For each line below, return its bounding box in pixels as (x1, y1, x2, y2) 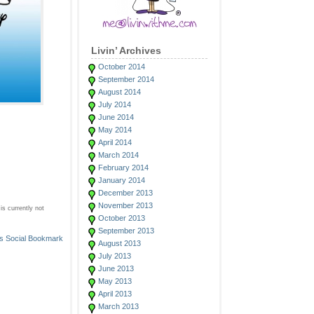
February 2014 (98, 163, 149, 172)
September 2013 (98, 226, 154, 235)
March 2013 (98, 302, 139, 310)
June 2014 (98, 113, 134, 121)
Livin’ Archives (91, 45, 161, 56)
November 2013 (98, 201, 153, 210)
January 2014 (98, 176, 145, 184)
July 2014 (98, 100, 131, 109)
